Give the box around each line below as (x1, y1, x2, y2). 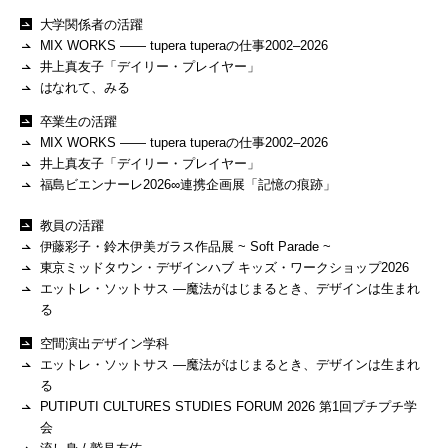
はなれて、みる (39, 80, 131, 96)
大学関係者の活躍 (39, 17, 144, 33)
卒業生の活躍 (39, 114, 118, 130)
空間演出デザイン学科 (39, 336, 170, 352)
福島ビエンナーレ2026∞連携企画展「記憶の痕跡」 (39, 177, 337, 193)
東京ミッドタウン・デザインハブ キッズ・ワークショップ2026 (39, 260, 410, 276)
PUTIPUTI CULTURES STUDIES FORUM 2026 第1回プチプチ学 (39, 399, 417, 415)
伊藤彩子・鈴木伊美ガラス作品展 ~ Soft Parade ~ (39, 239, 332, 255)
